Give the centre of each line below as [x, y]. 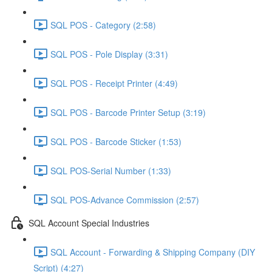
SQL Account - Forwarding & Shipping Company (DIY [153, 252]
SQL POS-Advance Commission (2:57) [125, 199]
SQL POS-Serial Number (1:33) [111, 170]
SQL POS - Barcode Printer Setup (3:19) [128, 112]
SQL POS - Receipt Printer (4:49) [114, 83]
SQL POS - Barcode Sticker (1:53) [116, 141]
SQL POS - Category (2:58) [103, 25]
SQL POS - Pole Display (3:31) [109, 54]
